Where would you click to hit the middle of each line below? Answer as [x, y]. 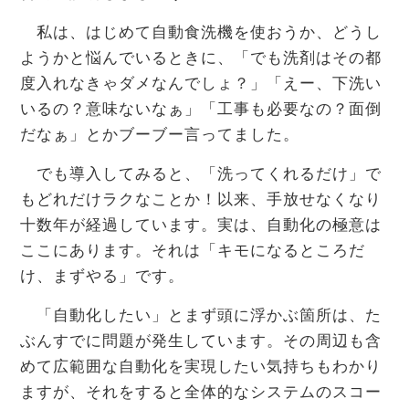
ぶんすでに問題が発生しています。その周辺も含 [201, 341]
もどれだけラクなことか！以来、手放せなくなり [201, 200]
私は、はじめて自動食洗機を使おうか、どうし [201, 33]
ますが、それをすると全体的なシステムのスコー [201, 393]
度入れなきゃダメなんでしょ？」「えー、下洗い [201, 84]
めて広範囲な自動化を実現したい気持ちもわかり [201, 367]
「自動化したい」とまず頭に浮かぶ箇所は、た [201, 316]
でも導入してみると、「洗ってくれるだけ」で [201, 174]
